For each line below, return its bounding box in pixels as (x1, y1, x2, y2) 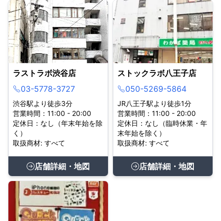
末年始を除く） (117, 129, 166, 137)
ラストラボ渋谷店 (13, 68, 76, 78)
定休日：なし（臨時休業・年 (117, 119, 207, 127)
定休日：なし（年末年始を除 (13, 119, 103, 127)
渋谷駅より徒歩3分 (13, 99, 73, 108)
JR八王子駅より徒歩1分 (117, 99, 191, 108)
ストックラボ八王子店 (117, 68, 196, 78)
